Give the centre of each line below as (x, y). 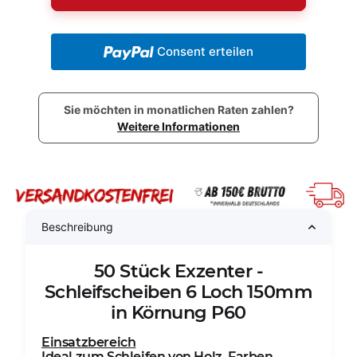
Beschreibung (77, 227)
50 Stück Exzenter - (178, 271)
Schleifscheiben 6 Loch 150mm (178, 292)
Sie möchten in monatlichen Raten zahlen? (178, 110)
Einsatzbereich (89, 343)
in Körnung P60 (178, 313)
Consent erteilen (206, 52)
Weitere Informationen (178, 127)
